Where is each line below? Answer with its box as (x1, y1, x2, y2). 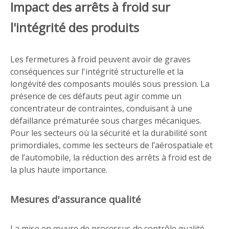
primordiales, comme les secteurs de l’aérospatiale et (10, 140, 213, 151)
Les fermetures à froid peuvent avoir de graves (10, 54, 191, 65)
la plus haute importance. (10, 164, 107, 175)
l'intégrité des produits (10, 19, 139, 36)
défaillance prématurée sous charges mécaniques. (10, 115, 201, 126)
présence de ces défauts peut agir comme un (10, 90, 181, 102)
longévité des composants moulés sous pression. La (10, 78, 210, 89)
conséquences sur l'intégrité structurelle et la (10, 66, 184, 77)
